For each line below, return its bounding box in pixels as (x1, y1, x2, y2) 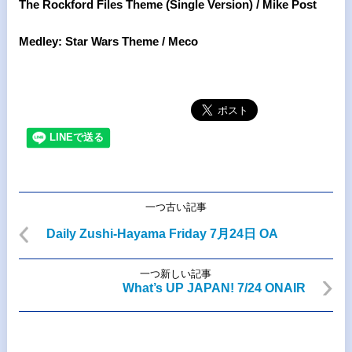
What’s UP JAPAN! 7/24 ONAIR (123, 281, 306, 295)
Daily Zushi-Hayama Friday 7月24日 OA (46, 227, 278, 240)
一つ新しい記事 (140, 268, 212, 280)
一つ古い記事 (145, 201, 207, 213)
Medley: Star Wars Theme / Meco (18, 35, 198, 48)
